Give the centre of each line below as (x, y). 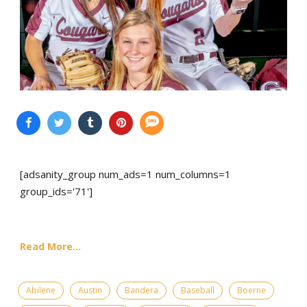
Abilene (41, 290)
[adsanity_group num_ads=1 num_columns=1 (125, 174)
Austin (90, 290)
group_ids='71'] (56, 191)
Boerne (251, 290)
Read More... (50, 246)
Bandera (142, 290)
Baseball (198, 290)
